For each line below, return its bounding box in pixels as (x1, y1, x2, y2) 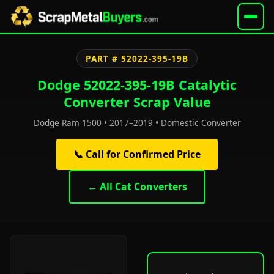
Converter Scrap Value (63, 93, 211, 111)
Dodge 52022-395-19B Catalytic (37, 76, 237, 94)
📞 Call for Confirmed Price (73, 147, 201, 161)
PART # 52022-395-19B (86, 53, 188, 64)
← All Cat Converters (87, 180, 187, 193)
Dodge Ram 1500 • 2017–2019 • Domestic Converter (33, 117, 241, 128)
